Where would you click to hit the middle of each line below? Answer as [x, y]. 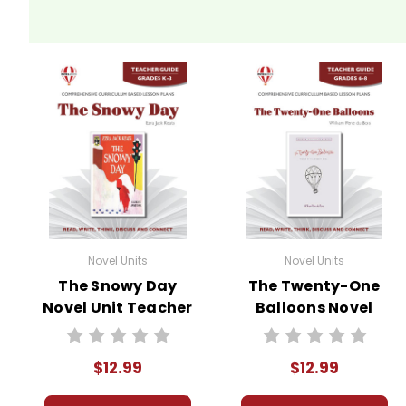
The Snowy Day [118, 285]
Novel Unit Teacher [118, 307]
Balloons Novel [314, 307]
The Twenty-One [314, 285]
